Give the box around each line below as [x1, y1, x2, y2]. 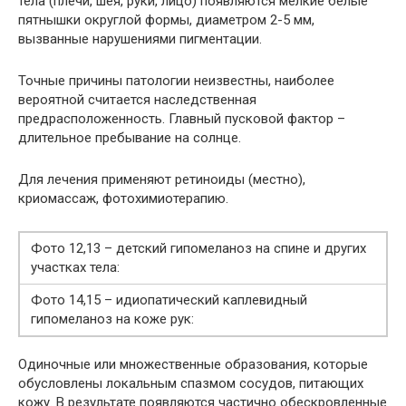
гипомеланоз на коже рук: [31, 311, 194, 328]
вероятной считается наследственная [18, 92, 256, 109]
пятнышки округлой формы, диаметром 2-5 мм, [18, 12, 314, 29]
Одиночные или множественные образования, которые [18, 356, 368, 373]
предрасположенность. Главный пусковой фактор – [18, 111, 345, 128]
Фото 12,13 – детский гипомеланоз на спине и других [31, 240, 366, 257]
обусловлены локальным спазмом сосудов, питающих [18, 375, 363, 392]
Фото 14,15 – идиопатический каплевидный [31, 292, 307, 309]
